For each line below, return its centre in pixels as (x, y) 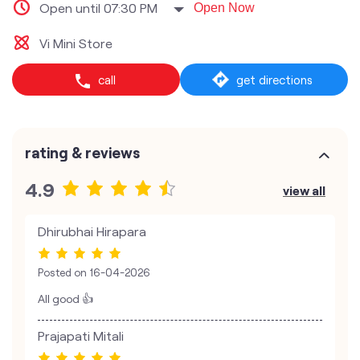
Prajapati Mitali (81, 336)
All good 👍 (65, 299)
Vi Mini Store (76, 43)
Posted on (62, 273)
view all (304, 190)
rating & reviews (82, 152)
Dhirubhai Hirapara (92, 231)
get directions (274, 80)
